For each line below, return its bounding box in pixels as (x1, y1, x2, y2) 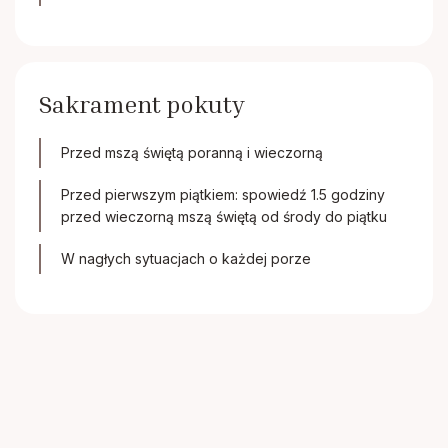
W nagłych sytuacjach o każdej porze (61, 250, 311, 267)
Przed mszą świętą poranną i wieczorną (61, 144, 323, 161)
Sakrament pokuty (39, 90, 245, 118)
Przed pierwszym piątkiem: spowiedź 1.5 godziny (61, 186, 385, 203)
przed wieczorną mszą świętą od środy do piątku (61, 208, 387, 225)
